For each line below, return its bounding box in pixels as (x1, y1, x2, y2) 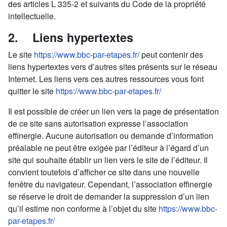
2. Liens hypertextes (8, 29, 133, 46)
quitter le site (8, 85, 56, 97)
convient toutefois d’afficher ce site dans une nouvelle (8, 166, 200, 178)
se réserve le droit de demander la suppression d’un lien (8, 191, 209, 202)
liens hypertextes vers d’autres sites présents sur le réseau (8, 61, 217, 72)
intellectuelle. (8, 10, 56, 22)
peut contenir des (139, 49, 203, 60)
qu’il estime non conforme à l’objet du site (8, 203, 159, 214)
